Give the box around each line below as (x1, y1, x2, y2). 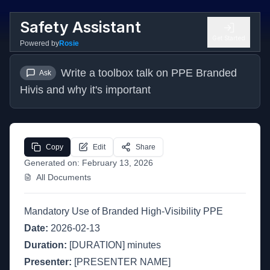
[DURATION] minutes (67, 240, 161, 250)
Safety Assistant (20, 17, 141, 36)
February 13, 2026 (82, 158, 153, 168)
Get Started (212, 34, 245, 42)
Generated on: (24, 158, 82, 168)
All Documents (36, 172, 91, 182)
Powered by (20, 39, 59, 48)
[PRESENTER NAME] (72, 257, 171, 267)
